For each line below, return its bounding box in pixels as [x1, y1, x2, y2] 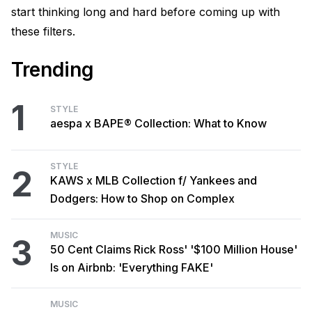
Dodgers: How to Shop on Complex [50, 192, 235, 205]
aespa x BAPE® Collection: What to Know [50, 116, 267, 130]
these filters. [11, 24, 75, 38]
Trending [11, 58, 94, 81]
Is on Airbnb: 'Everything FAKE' [50, 260, 213, 274]
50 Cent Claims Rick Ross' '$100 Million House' [50, 242, 297, 256]
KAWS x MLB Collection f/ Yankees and [50, 173, 257, 187]
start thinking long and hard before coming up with [11, 5, 280, 19]
